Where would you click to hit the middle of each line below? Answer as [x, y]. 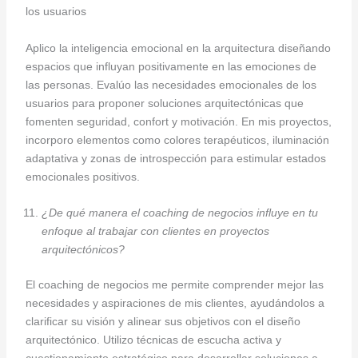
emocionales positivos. [82, 176]
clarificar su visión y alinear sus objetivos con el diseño [163, 322]
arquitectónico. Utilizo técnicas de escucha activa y [153, 340]
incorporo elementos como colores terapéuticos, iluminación [177, 139]
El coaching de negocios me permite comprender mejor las [174, 285]
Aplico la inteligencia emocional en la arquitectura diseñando [178, 48]
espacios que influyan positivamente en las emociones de [171, 66]
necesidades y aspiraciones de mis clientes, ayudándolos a [175, 303]
